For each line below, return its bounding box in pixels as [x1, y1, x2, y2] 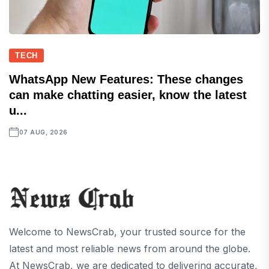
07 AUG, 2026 [19, 128, 68, 136]
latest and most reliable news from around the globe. [9, 243, 250, 255]
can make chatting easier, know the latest [9, 88, 247, 102]
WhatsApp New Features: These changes [9, 73, 243, 86]
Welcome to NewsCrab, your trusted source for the [9, 226, 246, 238]
